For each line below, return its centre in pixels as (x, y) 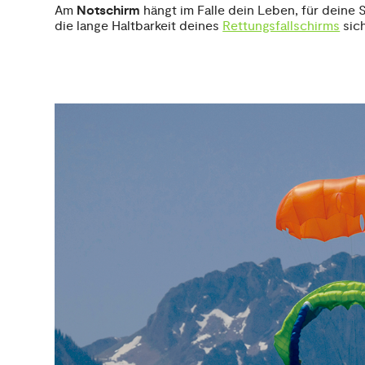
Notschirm (110, 11)
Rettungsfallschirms (281, 26)
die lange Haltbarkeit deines (139, 26)
